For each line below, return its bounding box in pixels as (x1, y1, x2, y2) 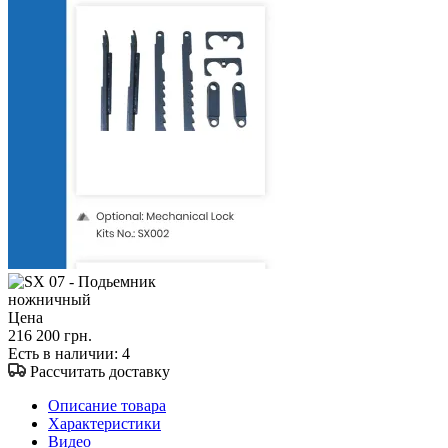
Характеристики (48, 415, 161, 433)
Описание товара (48, 397, 166, 415)
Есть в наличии (8, 345, 114, 363)
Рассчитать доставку (30, 363, 170, 381)
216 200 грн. (8, 327, 92, 345)
